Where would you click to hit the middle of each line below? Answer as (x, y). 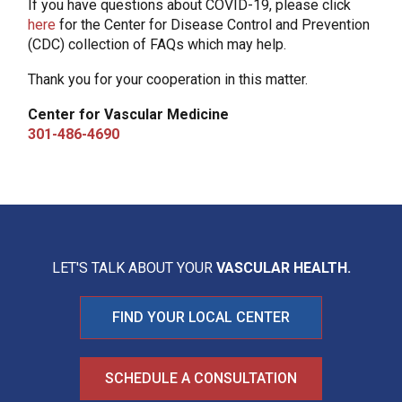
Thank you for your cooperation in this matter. (167, 79)
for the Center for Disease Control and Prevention (212, 25)
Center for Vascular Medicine (128, 114)
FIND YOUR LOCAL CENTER (201, 317)
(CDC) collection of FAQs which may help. (157, 44)
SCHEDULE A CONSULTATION (201, 378)
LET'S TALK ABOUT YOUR (134, 268)
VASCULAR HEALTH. (283, 268)
